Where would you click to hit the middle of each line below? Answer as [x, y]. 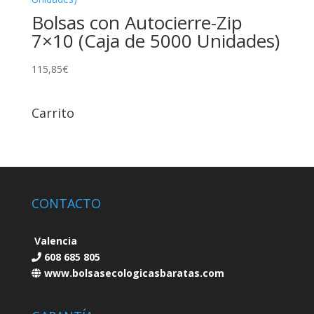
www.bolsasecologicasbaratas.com [132, 273]
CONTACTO [66, 203]
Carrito [53, 112]
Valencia [54, 240]
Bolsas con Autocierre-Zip [137, 23]
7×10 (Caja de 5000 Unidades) [155, 41]
